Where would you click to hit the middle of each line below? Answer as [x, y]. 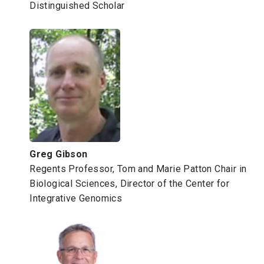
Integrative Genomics [76, 199]
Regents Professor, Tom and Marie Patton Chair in [138, 169]
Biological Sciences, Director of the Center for [129, 184]
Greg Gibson [59, 154]
